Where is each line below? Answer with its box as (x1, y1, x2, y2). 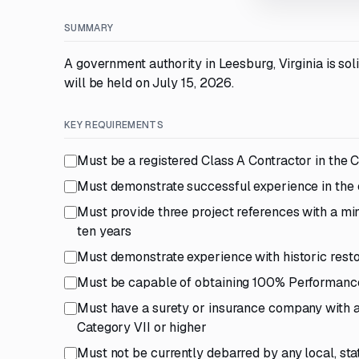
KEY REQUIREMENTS (64, 119, 163, 131)
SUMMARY (64, 22, 114, 34)
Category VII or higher (77, 319, 207, 336)
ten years (77, 223, 132, 240)
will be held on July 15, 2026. (64, 75, 235, 91)
